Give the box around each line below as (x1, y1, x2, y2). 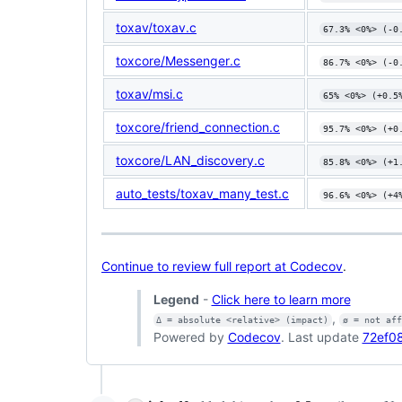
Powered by (153, 329, 228, 345)
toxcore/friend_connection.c (116, 118, 280, 135)
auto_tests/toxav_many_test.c (116, 185, 289, 201)
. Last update (280, 329, 363, 345)
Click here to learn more (211, 292, 351, 308)
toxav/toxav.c (116, 19, 197, 35)
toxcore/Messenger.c (116, 52, 240, 68)
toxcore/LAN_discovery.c (116, 152, 265, 168)
